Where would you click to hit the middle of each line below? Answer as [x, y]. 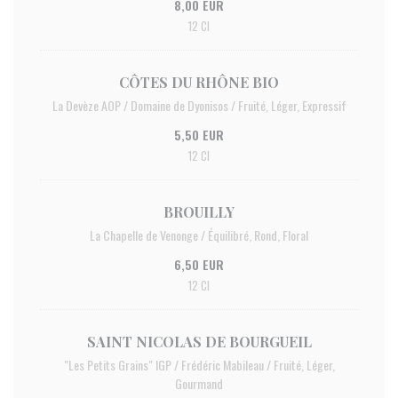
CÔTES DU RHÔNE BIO [199, 82]
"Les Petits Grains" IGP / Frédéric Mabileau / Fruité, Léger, [199, 365]
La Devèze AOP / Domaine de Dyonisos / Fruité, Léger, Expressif [199, 105]
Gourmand [199, 383]
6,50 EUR [199, 264]
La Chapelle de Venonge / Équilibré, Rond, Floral [199, 235]
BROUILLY [199, 212]
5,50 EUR [199, 135]
